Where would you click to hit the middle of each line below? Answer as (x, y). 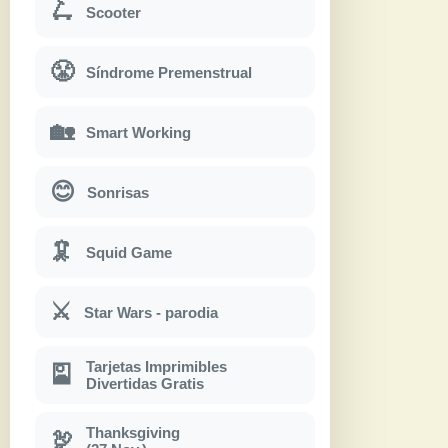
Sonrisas (118, 192)
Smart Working (138, 132)
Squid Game (129, 252)
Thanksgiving (133, 433)
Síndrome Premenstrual (169, 72)
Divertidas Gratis (145, 384)
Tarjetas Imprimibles (156, 367)
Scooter (113, 12)
